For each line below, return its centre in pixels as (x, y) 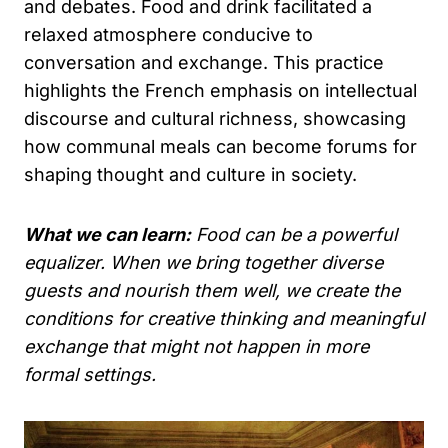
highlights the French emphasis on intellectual (220, 90)
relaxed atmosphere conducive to (168, 34)
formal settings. (90, 374)
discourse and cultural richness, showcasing (215, 118)
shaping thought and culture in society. (190, 174)
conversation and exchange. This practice (204, 62)
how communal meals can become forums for (220, 146)
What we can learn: (107, 234)
